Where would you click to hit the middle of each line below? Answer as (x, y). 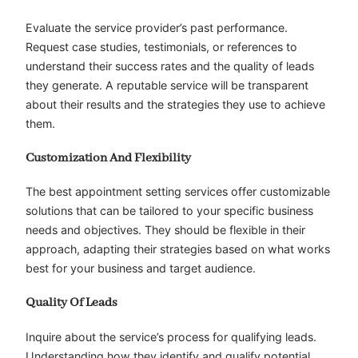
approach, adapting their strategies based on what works (178, 249)
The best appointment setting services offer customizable (178, 192)
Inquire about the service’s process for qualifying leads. (171, 336)
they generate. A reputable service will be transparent (167, 86)
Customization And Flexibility (108, 158)
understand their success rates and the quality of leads (170, 66)
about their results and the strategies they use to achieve (175, 105)
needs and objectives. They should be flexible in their (165, 230)
